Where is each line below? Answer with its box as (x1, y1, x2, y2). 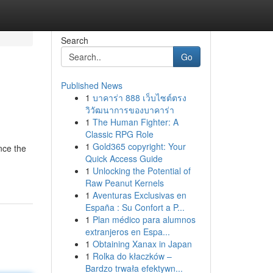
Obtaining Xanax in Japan (92, 238, 192, 250)
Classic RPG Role (85, 128, 154, 140)
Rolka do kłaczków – (92, 250, 172, 262)
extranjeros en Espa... (85, 225, 170, 238)
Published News (60, 79, 122, 91)
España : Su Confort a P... (85, 201, 185, 213)
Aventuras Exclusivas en (92, 189, 186, 201)
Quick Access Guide (85, 152, 163, 165)
